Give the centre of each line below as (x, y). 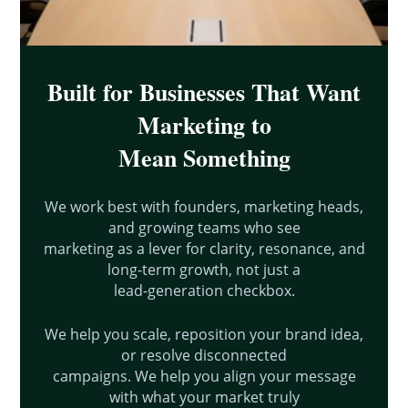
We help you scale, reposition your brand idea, (204, 334)
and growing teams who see (204, 227)
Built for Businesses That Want (204, 92)
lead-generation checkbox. (204, 290)
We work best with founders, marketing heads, (204, 206)
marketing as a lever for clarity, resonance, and (204, 248)
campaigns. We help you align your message (204, 376)
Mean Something (204, 157)
